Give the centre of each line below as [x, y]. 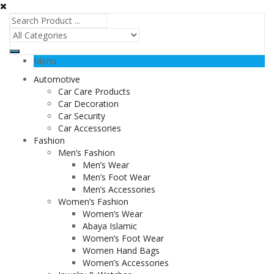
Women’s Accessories [126, 263]
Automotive [57, 79]
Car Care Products [94, 91]
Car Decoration [88, 104]
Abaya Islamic [110, 226]
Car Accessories [90, 128]
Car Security [82, 116]
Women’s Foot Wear [123, 238]
